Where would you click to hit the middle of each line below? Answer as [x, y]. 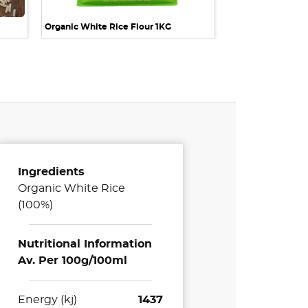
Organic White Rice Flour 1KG [108, 27]
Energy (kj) [48, 300]
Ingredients [52, 172]
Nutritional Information [85, 244]
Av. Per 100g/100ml [73, 261]
